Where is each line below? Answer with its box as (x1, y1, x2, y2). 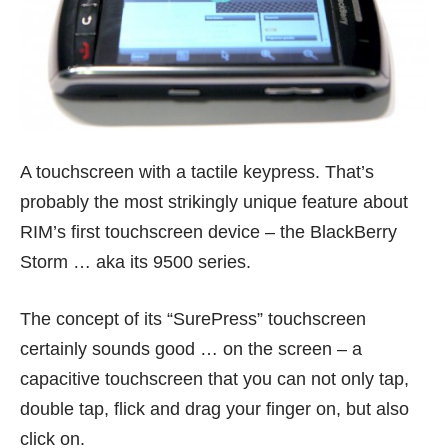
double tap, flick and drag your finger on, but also (20, 399, 409, 420)
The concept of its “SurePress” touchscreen (20, 309, 366, 330)
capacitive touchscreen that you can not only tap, (20, 369, 409, 390)
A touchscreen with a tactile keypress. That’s (20, 162, 374, 183)
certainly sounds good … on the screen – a (20, 339, 362, 360)
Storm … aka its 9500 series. (20, 252, 251, 273)
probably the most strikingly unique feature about (20, 192, 408, 213)
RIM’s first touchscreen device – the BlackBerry (20, 222, 397, 243)
